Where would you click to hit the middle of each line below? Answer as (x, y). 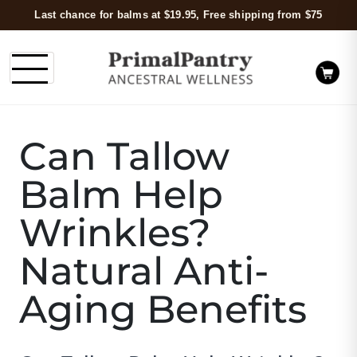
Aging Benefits (163, 310)
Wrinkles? (115, 233)
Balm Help (121, 195)
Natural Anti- (144, 271)
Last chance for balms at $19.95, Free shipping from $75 (178, 15)
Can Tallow (124, 157)
